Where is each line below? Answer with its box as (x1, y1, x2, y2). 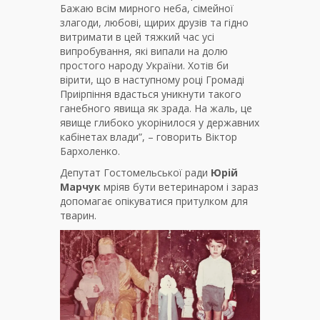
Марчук (60, 180, 101, 194)
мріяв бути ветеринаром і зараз (101, 180, 259, 194)
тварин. (60, 209, 96, 223)
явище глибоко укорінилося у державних (60, 116, 259, 130)
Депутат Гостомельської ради (60, 166, 211, 180)
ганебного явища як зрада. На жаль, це (60, 101, 252, 116)
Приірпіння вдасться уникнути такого (60, 87, 241, 101)
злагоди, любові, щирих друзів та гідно (60, 16, 249, 30)
